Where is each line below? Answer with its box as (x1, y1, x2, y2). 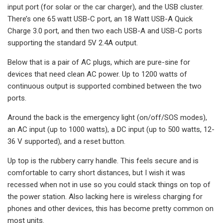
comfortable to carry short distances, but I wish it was (7, 168, 185, 177)
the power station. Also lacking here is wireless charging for (7, 192, 203, 201)
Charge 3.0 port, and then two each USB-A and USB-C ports (7, 26, 202, 35)
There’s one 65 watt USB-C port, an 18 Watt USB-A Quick (7, 14, 193, 23)
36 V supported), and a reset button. (7, 136, 125, 146)
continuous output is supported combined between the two (7, 81, 202, 91)
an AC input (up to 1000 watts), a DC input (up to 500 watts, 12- (7, 124, 215, 134)
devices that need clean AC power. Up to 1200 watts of (7, 69, 187, 79)
